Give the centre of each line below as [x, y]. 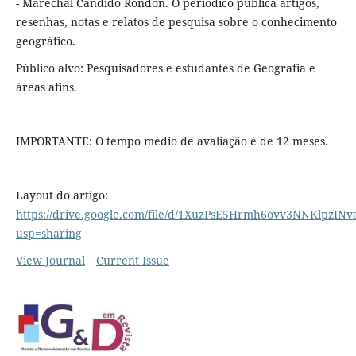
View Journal [50, 261]
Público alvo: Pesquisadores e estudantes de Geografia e [165, 68]
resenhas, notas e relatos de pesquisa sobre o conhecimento [176, 22]
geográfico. [45, 41]
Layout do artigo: [62, 195]
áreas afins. [46, 87]
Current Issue [132, 261]
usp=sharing [48, 234]
